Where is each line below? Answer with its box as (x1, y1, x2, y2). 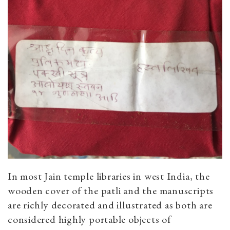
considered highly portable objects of (8, 213, 171, 226)
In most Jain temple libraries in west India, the (8, 169, 210, 183)
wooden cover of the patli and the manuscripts (8, 184, 214, 198)
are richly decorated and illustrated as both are (8, 198, 213, 212)
